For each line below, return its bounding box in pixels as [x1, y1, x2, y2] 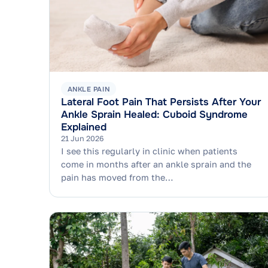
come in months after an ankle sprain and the [61, 159, 252, 170]
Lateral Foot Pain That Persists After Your [61, 95, 261, 108]
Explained [61, 120, 107, 133]
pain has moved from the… [61, 172, 174, 183]
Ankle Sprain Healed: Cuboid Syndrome [61, 108, 248, 121]
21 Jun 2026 [61, 133, 105, 143]
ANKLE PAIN [67, 84, 110, 93]
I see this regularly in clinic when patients [61, 146, 238, 157]
